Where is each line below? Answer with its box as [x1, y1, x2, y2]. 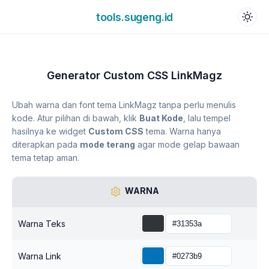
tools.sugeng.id [95, 10, 174, 23]
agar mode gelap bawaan [135, 139, 240, 150]
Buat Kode [139, 113, 183, 123]
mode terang [80, 139, 135, 150]
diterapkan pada [12, 139, 80, 150]
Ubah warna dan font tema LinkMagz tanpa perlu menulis [12, 100, 236, 110]
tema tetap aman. [12, 153, 79, 163]
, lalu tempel [183, 113, 231, 123]
